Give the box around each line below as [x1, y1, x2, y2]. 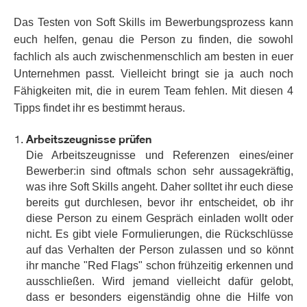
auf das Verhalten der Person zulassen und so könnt [25, 244, 293, 256]
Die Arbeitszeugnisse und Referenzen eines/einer [25, 149, 293, 162]
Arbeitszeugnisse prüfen [25, 132, 151, 146]
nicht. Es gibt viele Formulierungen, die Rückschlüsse [25, 228, 293, 241]
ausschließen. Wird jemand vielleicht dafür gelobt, [25, 275, 293, 288]
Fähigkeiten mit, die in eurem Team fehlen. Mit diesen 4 [14, 84, 293, 97]
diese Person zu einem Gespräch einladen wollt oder [25, 212, 293, 225]
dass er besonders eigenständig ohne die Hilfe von [25, 291, 293, 304]
